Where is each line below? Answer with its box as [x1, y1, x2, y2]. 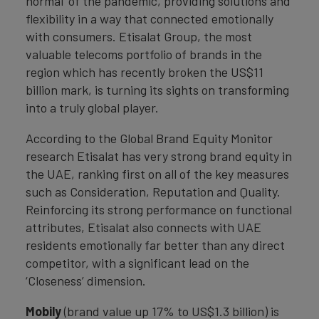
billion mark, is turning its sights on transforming [26, 82, 289, 98]
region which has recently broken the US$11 [26, 64, 263, 80]
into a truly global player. [26, 100, 159, 116]
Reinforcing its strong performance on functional [26, 202, 292, 218]
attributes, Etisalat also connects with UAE [26, 219, 261, 236]
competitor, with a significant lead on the [26, 255, 249, 271]
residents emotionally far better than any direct [26, 237, 285, 253]
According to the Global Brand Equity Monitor [26, 130, 273, 147]
